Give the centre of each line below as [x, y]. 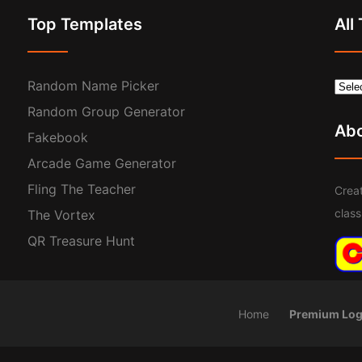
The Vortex [61, 215]
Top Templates [85, 24]
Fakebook [58, 137]
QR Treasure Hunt [81, 240]
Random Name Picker [93, 85]
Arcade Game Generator [102, 163]
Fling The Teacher [82, 189]
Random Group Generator [106, 111]
